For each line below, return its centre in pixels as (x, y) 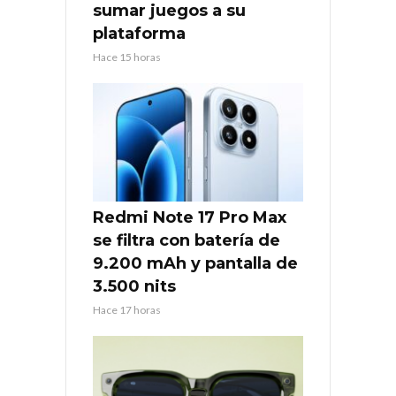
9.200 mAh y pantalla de (195, 263)
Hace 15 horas (127, 57)
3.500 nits (134, 286)
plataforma (139, 33)
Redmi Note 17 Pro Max (190, 217)
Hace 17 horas (127, 309)
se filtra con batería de (187, 240)
